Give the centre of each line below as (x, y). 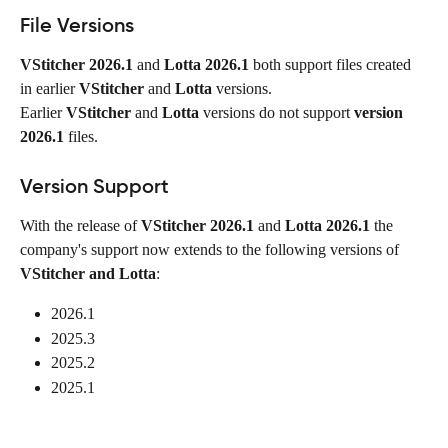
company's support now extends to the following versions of (211, 250)
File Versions (77, 24)
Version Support (94, 186)
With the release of (80, 226)
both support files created (332, 64)
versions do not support (276, 112)
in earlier (49, 88)
